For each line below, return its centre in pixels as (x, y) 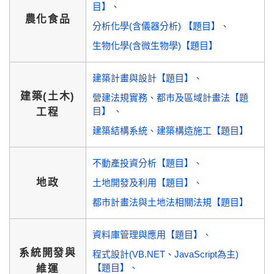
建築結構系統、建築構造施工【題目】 (170, 131)
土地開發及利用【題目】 (143, 183)
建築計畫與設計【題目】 (143, 78)
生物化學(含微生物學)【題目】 (155, 46)
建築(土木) (48, 96)
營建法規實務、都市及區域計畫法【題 (170, 98)
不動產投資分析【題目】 (143, 163)
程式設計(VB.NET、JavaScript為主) (165, 254)
